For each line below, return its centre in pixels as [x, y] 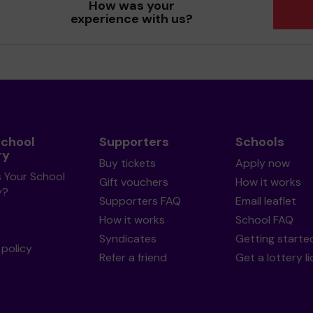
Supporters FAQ [140, 201]
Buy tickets [127, 163]
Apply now [262, 163]
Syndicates [128, 239]
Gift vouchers [133, 182]
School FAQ [264, 220]
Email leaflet [265, 201]
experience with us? [132, 19]
